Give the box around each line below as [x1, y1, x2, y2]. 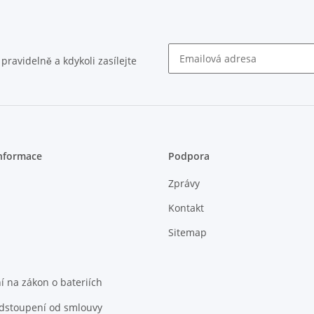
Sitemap [168, 226, 207, 240]
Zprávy [168, 176, 200, 190]
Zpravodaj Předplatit [168, 72, 263, 86]
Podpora [168, 149, 210, 163]
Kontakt [168, 201, 204, 214]
